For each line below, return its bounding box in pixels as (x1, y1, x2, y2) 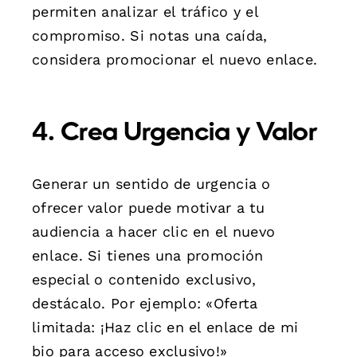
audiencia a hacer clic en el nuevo (32, 222, 276, 240)
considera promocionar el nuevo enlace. (32, 50, 318, 68)
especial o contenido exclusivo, (32, 270, 257, 288)
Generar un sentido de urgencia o (32, 175, 271, 192)
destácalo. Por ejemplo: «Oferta (32, 294, 258, 312)
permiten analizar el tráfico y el (32, 2, 258, 20)
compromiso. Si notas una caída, (32, 26, 268, 44)
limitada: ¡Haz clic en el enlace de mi (32, 318, 299, 335)
